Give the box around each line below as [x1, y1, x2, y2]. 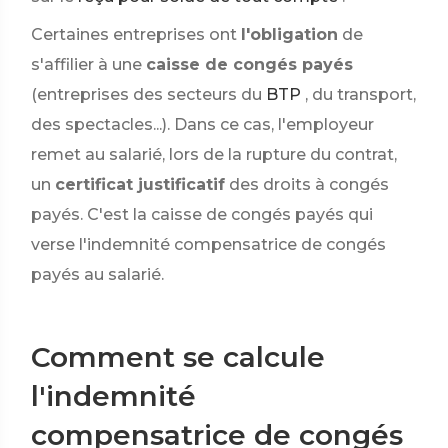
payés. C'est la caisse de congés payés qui [31, 205, 373, 224]
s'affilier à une [31, 55, 142, 74]
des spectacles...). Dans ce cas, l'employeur [31, 115, 374, 134]
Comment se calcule [31, 340, 325, 374]
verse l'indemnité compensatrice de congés [31, 235, 386, 254]
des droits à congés [229, 175, 389, 194]
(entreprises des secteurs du [31, 85, 262, 104]
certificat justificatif [55, 175, 225, 194]
